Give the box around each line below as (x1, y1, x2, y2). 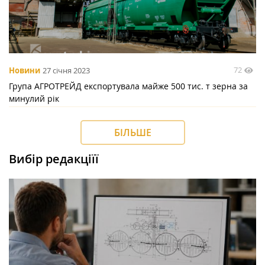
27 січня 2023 (43, 64, 90, 76)
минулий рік (9, 92, 59, 104)
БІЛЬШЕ (114, 125, 151, 139)
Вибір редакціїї (9, 150, 99, 167)
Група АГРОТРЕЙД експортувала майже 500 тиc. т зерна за (9, 80, 248, 92)
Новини (9, 64, 40, 76)
